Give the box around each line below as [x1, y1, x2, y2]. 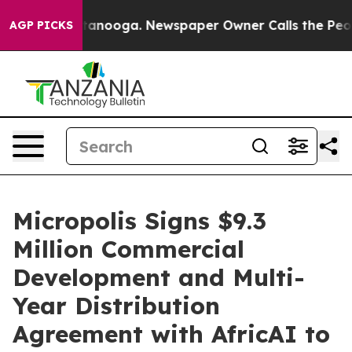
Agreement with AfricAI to [13, 319, 330, 349]
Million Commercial [13, 234, 244, 264]
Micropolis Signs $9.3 [13, 206, 266, 236]
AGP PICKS [9, 18, 73, 32]
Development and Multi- [13, 262, 305, 292]
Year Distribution [13, 291, 220, 321]
